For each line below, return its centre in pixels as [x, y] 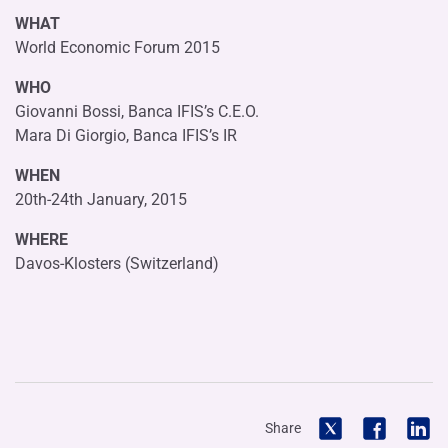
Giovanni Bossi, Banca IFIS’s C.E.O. [137, 111]
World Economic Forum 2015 [117, 47]
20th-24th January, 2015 [101, 199]
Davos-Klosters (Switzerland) [117, 263]
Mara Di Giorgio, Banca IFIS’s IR [126, 135]
